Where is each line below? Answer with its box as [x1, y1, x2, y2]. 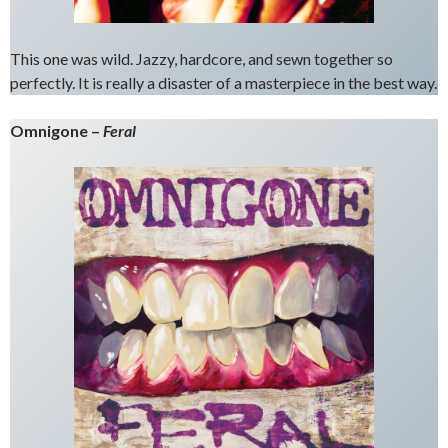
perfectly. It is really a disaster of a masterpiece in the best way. [10, 73, 437, 92]
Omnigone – [10, 121, 103, 140]
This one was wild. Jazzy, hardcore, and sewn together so [10, 49, 393, 68]
